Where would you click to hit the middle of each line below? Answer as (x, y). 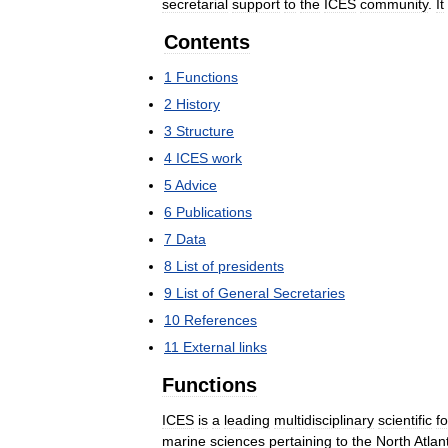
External (209, 347)
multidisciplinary (324, 420)
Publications (214, 212)
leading (247, 420)
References (220, 320)
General (243, 293)
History (198, 104)
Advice (196, 185)
